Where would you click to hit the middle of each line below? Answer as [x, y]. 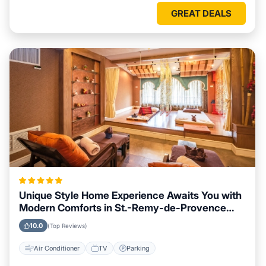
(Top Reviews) [67, 226]
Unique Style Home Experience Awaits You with [130, 195]
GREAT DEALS [201, 13]
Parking [138, 248]
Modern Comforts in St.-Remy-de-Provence [123, 208]
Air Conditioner [57, 248]
